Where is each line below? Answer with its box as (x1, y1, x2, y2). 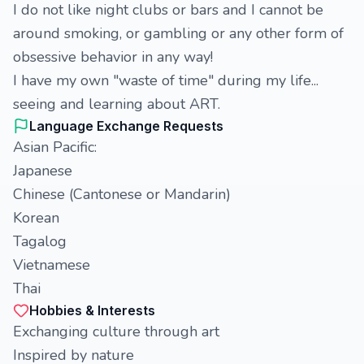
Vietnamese (13, 255, 90, 275)
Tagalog (13, 232, 67, 251)
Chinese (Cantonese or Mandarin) (13, 184, 231, 204)
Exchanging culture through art (13, 322, 219, 341)
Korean (13, 208, 59, 227)
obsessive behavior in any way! (13, 47, 213, 67)
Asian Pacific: (13, 137, 97, 157)
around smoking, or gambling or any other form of (13, 24, 344, 43)
